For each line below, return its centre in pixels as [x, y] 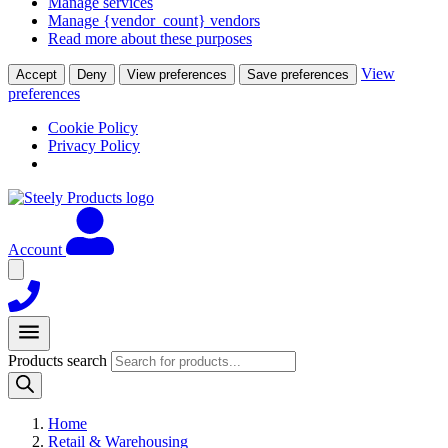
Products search [59, 361]
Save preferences [298, 75]
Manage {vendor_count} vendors [154, 21]
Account [35, 250]
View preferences [177, 75]
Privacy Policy [94, 146]
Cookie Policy [93, 128]
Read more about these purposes [150, 39]
